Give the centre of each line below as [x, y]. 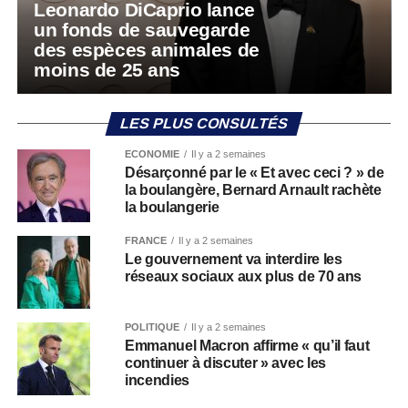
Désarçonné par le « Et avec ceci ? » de [254, 173]
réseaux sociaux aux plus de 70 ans [245, 276]
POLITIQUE [152, 327]
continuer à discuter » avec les [225, 363]
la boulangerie [172, 207]
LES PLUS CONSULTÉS [204, 123]
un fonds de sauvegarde [142, 30]
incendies [157, 380]
